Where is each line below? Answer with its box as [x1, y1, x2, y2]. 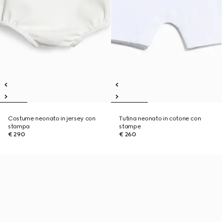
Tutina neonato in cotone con [119, 115, 201, 122]
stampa [8, 123, 30, 130]
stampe [119, 123, 141, 130]
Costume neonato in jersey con [8, 115, 96, 122]
